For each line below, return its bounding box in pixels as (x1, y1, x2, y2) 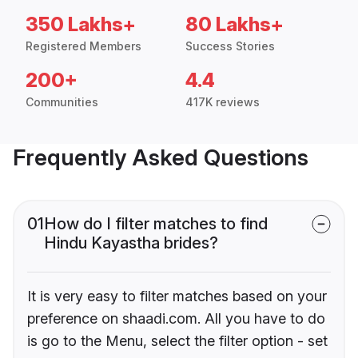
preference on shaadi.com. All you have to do (27, 309, 325, 327)
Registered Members (26, 38, 141, 53)
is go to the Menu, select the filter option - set (27, 332, 328, 349)
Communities (26, 94, 98, 109)
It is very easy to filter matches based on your (27, 287, 327, 304)
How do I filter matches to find (44, 213, 268, 233)
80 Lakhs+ (185, 12, 284, 36)
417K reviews (185, 94, 260, 109)
